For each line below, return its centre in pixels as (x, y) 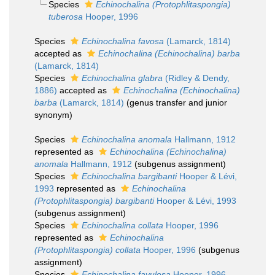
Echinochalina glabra (122, 78)
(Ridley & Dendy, (196, 78)
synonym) (53, 115)
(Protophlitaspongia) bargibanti (94, 201)
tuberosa (65, 17)
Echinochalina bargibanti (129, 176)
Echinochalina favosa (123, 41)
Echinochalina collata (122, 225)
